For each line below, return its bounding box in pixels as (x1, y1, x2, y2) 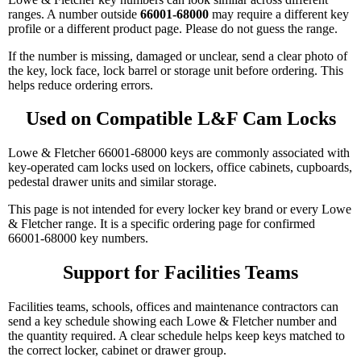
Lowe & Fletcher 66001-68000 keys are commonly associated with (8, 146, 350, 160)
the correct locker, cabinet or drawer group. (8, 343, 226, 358)
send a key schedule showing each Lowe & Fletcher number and (8, 314, 337, 329)
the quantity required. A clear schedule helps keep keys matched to (8, 329, 345, 343)
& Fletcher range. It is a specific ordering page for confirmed (8, 217, 315, 231)
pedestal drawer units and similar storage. (8, 175, 217, 189)
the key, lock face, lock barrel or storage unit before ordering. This (8, 63, 343, 77)
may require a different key (209, 6, 349, 21)
